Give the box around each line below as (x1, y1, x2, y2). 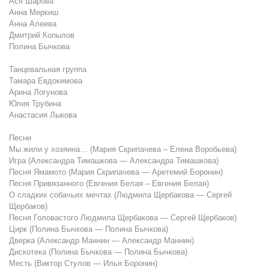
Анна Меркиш (9, 8, 58, 17)
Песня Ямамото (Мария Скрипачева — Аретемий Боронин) (9, 168, 223, 177)
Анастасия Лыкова (9, 110, 77, 120)
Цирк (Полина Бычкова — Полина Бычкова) (9, 225, 168, 234)
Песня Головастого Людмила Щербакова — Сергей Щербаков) (9, 213, 237, 223)
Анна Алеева (9, 19, 56, 29)
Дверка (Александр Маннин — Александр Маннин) (9, 236, 194, 246)
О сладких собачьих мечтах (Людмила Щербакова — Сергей (9, 190, 232, 200)
